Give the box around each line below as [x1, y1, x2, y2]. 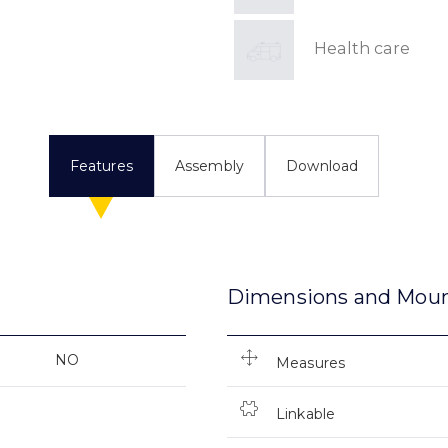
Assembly [174, 156, 245, 175]
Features [69, 156, 133, 175]
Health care [314, 38, 410, 58]
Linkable [275, 404, 336, 423]
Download [286, 156, 359, 175]
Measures [275, 353, 346, 372]
